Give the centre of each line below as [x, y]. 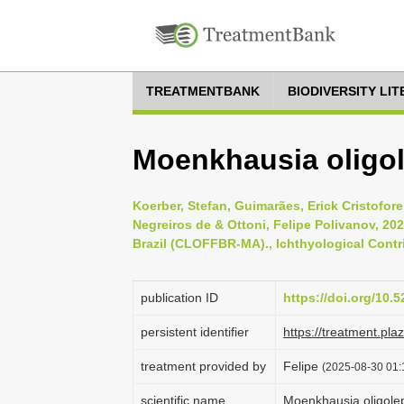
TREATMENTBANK [203, 91]
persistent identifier [195, 332]
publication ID [179, 298]
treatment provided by [203, 366]
